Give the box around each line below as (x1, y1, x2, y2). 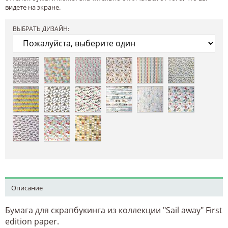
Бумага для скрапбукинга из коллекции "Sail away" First (5, 204, 222, 216)
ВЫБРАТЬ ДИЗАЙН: (13, 24, 69, 33)
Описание (11, 183, 43, 192)
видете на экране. (5, 2, 61, 12)
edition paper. (5, 215, 59, 227)
